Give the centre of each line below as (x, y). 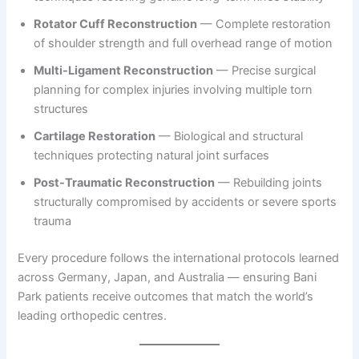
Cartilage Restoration (95, 136)
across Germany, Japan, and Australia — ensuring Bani (167, 277)
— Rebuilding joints (269, 182)
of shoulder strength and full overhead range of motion (184, 43)
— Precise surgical (265, 70)
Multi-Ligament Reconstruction (124, 70)
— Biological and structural (230, 136)
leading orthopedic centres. (93, 315)
